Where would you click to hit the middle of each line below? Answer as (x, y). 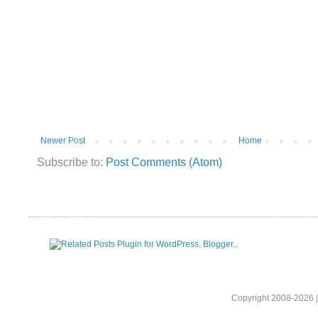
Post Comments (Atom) (164, 163)
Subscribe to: (71, 163)
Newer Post (63, 141)
